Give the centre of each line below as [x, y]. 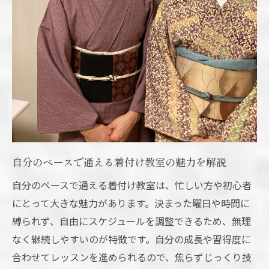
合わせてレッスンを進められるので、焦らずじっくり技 [132, 257]
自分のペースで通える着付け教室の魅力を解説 [119, 162]
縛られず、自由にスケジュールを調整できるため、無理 [131, 221]
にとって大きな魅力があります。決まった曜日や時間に [131, 203]
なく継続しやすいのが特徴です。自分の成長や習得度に [131, 239]
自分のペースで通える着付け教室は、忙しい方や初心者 [132, 185]
